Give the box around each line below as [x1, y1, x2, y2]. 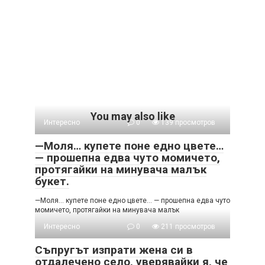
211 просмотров [159, 222, 215, 231]
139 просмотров [159, 118, 215, 127]
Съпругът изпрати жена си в [35, 243, 193, 257]
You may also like [90, 109, 175, 122]
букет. [35, 174, 69, 188]
